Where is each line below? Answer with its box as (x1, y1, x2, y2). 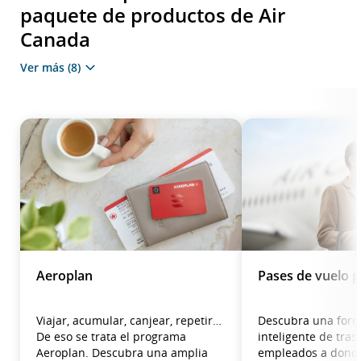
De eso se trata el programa (36, 329, 186, 345)
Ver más (20, 60, 64, 76)
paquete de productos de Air (20, 2, 285, 29)
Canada (20, 26, 90, 53)
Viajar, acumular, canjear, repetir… (36, 313, 222, 329)
